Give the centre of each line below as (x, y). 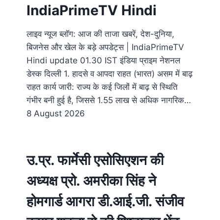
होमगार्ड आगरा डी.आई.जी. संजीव (105, 202)
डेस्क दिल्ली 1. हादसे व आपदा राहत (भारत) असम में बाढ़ (110, 74)
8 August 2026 (56, 114)
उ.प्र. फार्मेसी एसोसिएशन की (95, 160)
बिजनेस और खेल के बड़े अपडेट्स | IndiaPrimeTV (105, 47)
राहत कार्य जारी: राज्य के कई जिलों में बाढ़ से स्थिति (102, 87)
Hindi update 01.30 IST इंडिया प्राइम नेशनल (103, 61)
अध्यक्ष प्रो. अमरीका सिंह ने (91, 181)
